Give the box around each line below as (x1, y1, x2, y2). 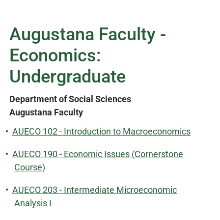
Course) (14, 162, 45, 172)
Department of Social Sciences (9, 94, 131, 104)
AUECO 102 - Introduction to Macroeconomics (12, 126, 191, 137)
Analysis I (14, 198, 52, 208)
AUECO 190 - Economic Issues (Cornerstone (12, 149, 183, 159)
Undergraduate (9, 66, 126, 87)
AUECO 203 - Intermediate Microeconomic (12, 185, 177, 195)
